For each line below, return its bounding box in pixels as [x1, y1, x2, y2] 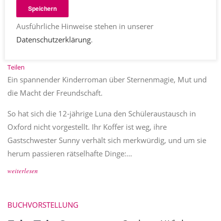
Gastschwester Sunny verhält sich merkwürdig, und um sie [7, 135, 206, 145]
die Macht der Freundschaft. [7, 88, 103, 98]
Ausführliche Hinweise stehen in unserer [16, 21, 153, 31]
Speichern [28, 3, 57, 13]
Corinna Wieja [14, 40, 57, 49]
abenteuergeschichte [111, 40, 173, 49]
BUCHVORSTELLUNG [7, 200, 78, 210]
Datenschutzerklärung [16, 34, 91, 44]
